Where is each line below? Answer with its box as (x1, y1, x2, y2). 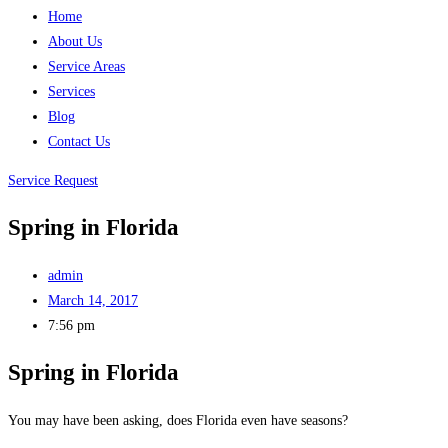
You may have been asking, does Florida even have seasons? (8, 413, 348, 429)
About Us (48, 34, 102, 49)
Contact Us (48, 134, 110, 149)
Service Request (8, 173, 98, 188)
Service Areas (48, 59, 125, 74)
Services (48, 84, 95, 99)
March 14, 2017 (48, 293, 138, 309)
